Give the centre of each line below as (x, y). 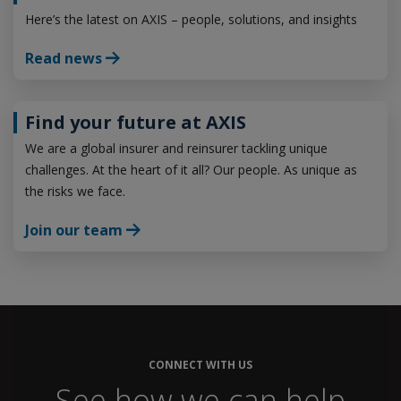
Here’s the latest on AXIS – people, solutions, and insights (191, 20)
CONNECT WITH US (200, 364)
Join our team (73, 230)
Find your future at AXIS (135, 123)
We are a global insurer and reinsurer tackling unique (176, 149)
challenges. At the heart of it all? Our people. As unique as (191, 170)
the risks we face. (75, 192)
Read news (63, 59)
